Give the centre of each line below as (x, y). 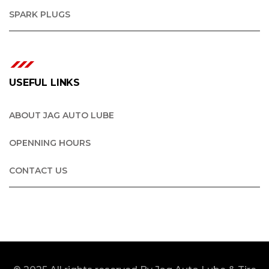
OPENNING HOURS (50, 143)
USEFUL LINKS (45, 82)
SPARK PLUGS (40, 14)
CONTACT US (38, 170)
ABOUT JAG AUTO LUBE (62, 115)
